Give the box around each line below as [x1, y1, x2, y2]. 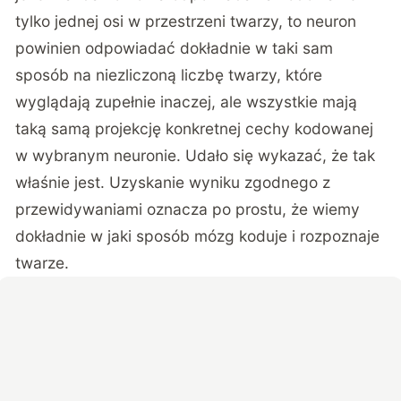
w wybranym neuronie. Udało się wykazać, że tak [15, 145, 376, 165]
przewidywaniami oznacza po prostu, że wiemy [15, 199, 361, 218]
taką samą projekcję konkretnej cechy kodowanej [15, 118, 374, 138]
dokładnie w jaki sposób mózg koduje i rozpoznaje [15, 226, 380, 245]
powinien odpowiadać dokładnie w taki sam [15, 38, 334, 57]
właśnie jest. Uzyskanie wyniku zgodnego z [15, 172, 331, 192]
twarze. [15, 252, 70, 272]
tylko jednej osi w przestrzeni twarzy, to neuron [15, 11, 357, 30]
